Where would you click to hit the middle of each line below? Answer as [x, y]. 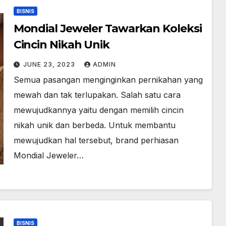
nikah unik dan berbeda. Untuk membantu [94, 125]
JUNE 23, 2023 [50, 64]
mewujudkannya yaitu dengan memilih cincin [98, 110]
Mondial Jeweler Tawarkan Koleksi [107, 29]
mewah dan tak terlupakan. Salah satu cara [97, 95]
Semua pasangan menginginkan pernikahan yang [108, 80]
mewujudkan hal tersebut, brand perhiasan [96, 140]
